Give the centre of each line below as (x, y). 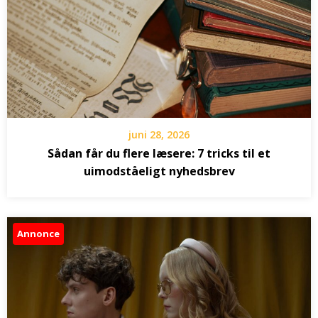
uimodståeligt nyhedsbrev (159, 171)
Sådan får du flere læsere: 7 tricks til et (159, 153)
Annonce (38, 233)
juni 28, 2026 (159, 134)
